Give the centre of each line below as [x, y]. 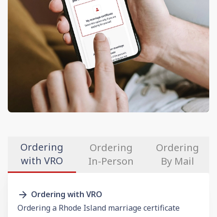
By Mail [178, 161]
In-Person [111, 161]
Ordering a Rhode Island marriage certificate [99, 208]
